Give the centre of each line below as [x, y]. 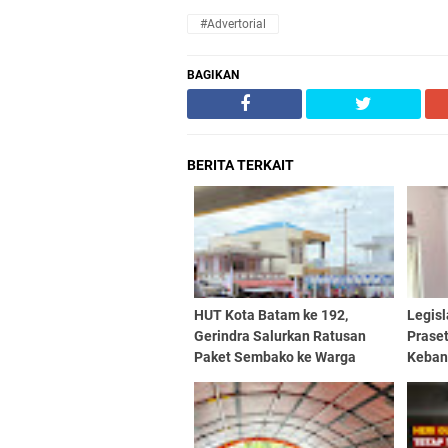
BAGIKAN [213, 75]
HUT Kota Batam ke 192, [271, 315]
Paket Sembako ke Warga [275, 357]
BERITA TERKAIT [240, 165]
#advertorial [233, 24]
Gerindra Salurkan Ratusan [280, 336]
